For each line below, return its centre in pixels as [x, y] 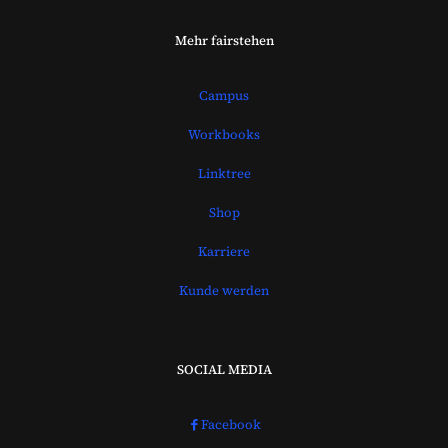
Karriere [224, 251]
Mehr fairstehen [224, 40]
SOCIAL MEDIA [224, 369]
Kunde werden [224, 290]
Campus [224, 95]
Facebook [230, 424]
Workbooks [224, 134]
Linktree [224, 173]
